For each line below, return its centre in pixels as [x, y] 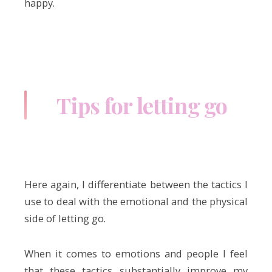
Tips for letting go [142, 105]
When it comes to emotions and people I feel [136, 254]
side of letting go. [65, 219]
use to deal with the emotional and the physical [136, 202]
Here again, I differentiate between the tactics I [136, 185]
